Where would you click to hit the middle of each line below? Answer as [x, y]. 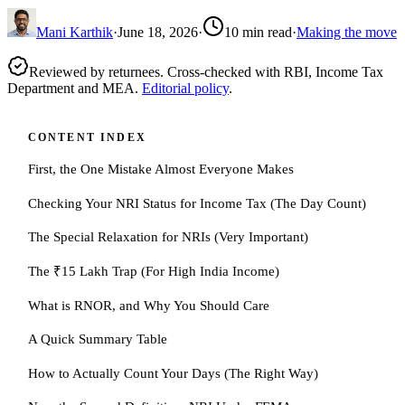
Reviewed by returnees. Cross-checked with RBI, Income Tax [206, 71]
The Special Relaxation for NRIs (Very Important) [168, 237]
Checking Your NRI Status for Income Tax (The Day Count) [197, 202]
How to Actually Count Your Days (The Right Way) [173, 372]
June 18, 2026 [158, 32]
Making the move [347, 32]
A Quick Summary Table [97, 339]
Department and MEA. [73, 88]
